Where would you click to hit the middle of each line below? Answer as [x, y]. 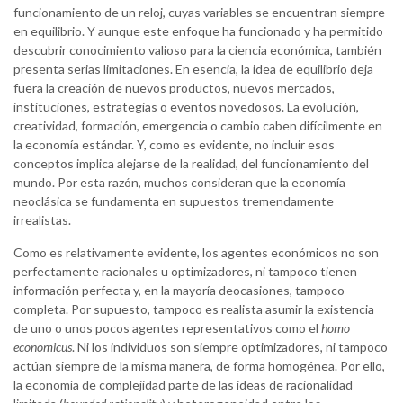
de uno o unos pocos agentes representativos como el [167, 328]
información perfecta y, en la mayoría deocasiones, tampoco [179, 291]
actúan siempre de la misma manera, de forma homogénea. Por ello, [199, 366]
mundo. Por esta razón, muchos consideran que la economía [179, 183]
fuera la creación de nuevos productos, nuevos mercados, [174, 88]
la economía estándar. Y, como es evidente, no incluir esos [174, 145]
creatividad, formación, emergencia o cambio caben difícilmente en [198, 126]
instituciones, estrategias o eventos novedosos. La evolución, [186, 107]
